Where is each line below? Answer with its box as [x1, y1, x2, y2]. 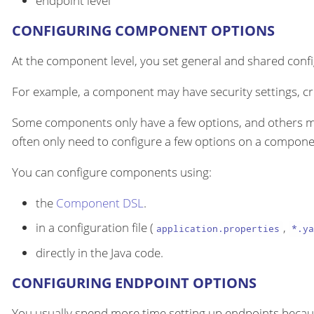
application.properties [156, 222, 280, 235]
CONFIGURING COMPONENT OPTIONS [12, 20, 275, 40]
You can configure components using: [12, 163, 212, 180]
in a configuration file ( [36, 219, 153, 236]
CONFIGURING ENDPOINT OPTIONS [12, 273, 257, 292]
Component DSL [56, 194, 144, 211]
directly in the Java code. [36, 244, 163, 261]
